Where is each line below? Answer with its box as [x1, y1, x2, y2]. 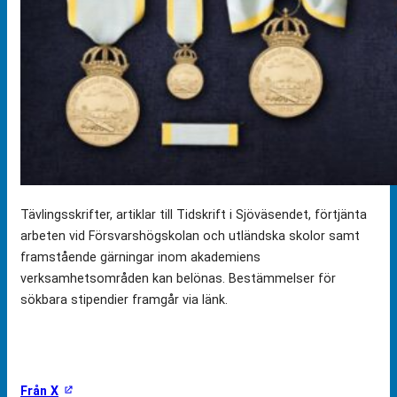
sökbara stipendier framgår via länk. [20, 292, 228, 307]
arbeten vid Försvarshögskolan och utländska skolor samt [20, 229, 360, 244]
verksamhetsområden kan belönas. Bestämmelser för [20, 271, 336, 286]
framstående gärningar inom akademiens [20, 250, 261, 265]
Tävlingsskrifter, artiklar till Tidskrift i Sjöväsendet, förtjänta [20, 207, 367, 222]
